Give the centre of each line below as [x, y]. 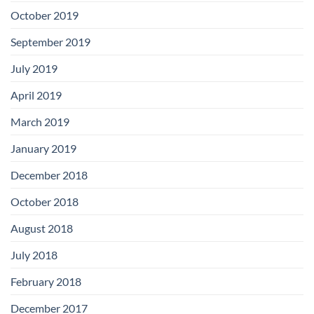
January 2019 [43, 149]
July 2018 [34, 255]
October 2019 [45, 15]
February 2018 [46, 282]
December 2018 [49, 175]
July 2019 [34, 69]
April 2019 [36, 95]
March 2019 [40, 122]
